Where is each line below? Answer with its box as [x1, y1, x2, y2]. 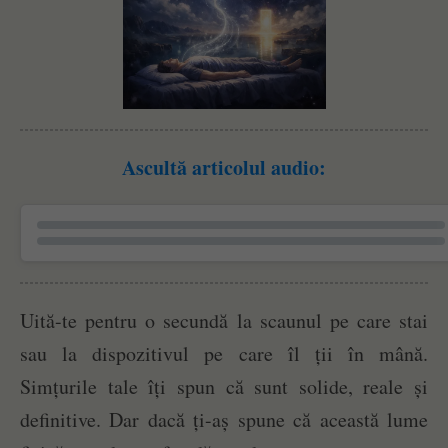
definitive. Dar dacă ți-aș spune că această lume [20, 406, 428, 434]
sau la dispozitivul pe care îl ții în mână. [20, 340, 428, 368]
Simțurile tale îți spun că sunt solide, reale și [20, 373, 428, 401]
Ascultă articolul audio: [122, 153, 326, 183]
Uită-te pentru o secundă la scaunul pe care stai [20, 307, 428, 335]
